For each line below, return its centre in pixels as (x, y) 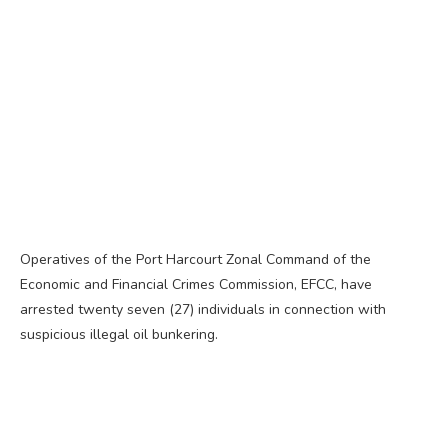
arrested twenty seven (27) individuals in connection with (203, 310)
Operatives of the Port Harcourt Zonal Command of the (195, 260)
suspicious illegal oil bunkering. (119, 335)
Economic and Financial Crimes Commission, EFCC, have (196, 285)
